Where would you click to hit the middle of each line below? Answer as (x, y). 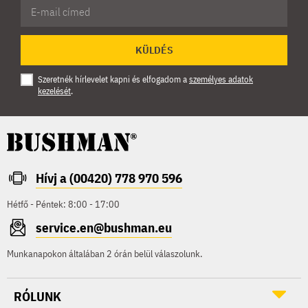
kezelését (54, 91)
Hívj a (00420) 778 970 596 (109, 178)
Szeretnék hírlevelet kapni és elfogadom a (113, 79)
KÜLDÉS (154, 50)
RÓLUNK (37, 296)
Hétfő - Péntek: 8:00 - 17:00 (63, 204)
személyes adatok (221, 79)
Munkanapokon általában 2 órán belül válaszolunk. (104, 253)
